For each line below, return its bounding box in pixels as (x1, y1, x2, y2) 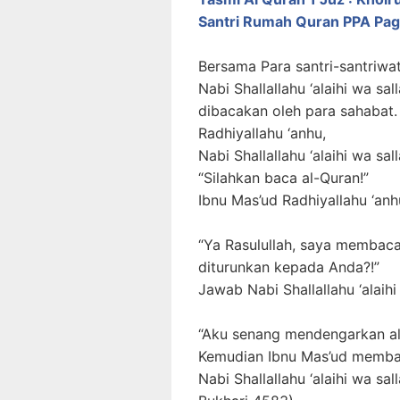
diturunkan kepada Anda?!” (198, 258, 379, 276)
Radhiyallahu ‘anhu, (198, 124, 326, 142)
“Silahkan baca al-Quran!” (198, 169, 369, 187)
